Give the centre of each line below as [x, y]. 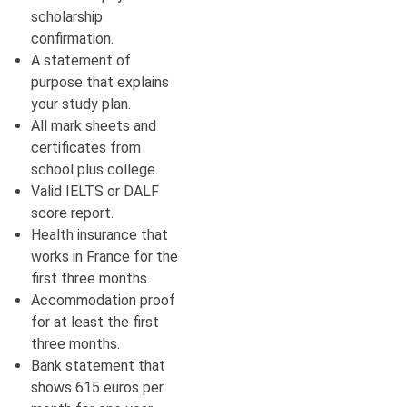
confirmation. [72, 38]
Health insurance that [99, 234]
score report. [72, 213]
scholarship [67, 16]
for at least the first [95, 322]
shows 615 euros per [97, 387]
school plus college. [94, 169]
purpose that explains [100, 82]
